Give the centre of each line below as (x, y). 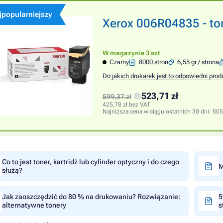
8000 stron (154, 62)
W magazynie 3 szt (131, 53)
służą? (12, 170)
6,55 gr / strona (198, 62)
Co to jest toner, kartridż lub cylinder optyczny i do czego (91, 162)
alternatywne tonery (34, 205)
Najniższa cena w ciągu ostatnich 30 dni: (158, 111)
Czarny (119, 62)
